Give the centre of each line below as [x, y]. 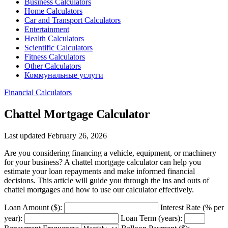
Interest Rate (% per [192, 207]
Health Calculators [54, 38]
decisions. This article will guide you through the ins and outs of [107, 180]
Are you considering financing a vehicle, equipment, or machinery [110, 153]
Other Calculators [53, 66]
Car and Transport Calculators [73, 20]
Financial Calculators [38, 92]
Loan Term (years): [151, 218]
